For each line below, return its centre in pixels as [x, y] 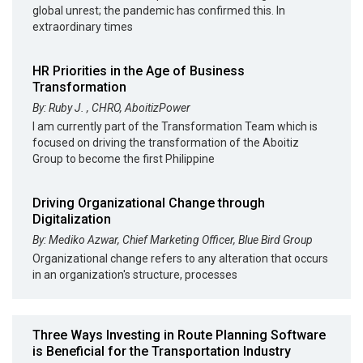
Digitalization [72, 219]
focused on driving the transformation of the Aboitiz [166, 142]
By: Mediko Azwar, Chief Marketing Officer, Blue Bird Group [173, 239]
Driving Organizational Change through [149, 203]
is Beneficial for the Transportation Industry [162, 351]
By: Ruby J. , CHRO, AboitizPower [111, 107]
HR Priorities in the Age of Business [139, 70]
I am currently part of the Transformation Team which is [175, 126]
